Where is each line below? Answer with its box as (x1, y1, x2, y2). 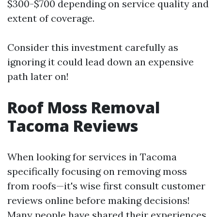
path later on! (7, 70, 69, 83)
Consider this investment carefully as (7, 41, 178, 54)
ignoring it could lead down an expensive (7, 56, 194, 68)
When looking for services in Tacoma (7, 151, 177, 163)
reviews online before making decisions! (7, 194, 190, 207)
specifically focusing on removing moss (7, 165, 187, 178)
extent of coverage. (7, 12, 94, 25)
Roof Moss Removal (7, 97, 160, 118)
